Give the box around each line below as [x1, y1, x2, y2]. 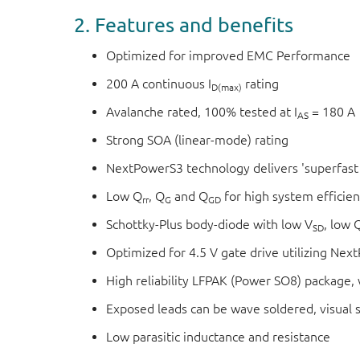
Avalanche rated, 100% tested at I [106, 104, 297, 119]
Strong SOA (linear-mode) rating [106, 133, 288, 147]
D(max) [211, 82, 242, 92]
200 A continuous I [106, 76, 211, 91]
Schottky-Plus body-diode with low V [106, 217, 313, 231]
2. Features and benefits [74, 13, 293, 36]
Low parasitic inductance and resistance [106, 329, 330, 344]
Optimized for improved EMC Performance [106, 48, 350, 63]
